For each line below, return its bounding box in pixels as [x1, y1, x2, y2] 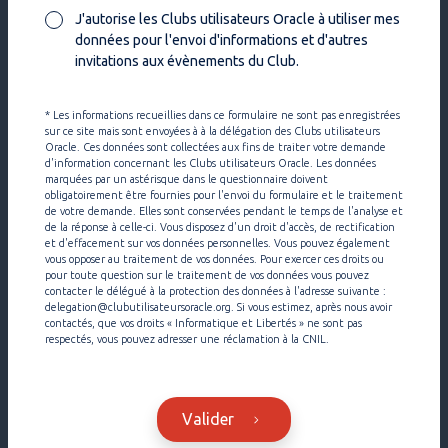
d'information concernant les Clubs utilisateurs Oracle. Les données [45, 157, 376, 169]
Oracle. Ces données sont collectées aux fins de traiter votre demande [45, 141, 386, 153]
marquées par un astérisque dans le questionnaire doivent [45, 173, 328, 185]
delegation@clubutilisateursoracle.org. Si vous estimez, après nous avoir [45, 301, 392, 313]
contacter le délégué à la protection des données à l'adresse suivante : [45, 285, 386, 297]
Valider [182, 410, 234, 428]
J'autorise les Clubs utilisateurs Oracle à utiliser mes [75, 11, 400, 27]
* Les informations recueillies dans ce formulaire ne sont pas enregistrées [45, 109, 400, 121]
